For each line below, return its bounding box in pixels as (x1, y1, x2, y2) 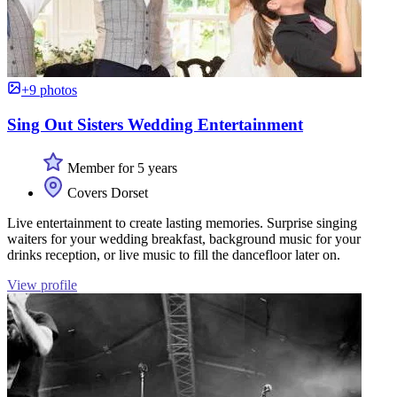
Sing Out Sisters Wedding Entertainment (7, 115, 303, 135)
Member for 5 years (64, 160, 177, 175)
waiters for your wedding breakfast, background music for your (7, 230, 361, 246)
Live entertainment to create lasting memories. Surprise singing (7, 214, 357, 230)
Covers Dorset (64, 184, 148, 200)
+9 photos (21, 82, 77, 98)
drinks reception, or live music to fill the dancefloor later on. (7, 246, 340, 262)
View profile (7, 276, 77, 292)
